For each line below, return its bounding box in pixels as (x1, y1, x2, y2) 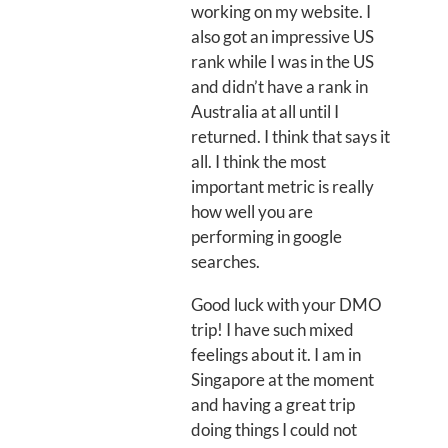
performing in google (191, 226, 342, 247)
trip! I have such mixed (191, 319, 354, 340)
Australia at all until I (191, 101, 339, 122)
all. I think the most (191, 151, 326, 172)
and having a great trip (191, 394, 355, 415)
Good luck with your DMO (191, 294, 382, 315)
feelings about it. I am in (191, 344, 361, 365)
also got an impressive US (191, 26, 374, 47)
